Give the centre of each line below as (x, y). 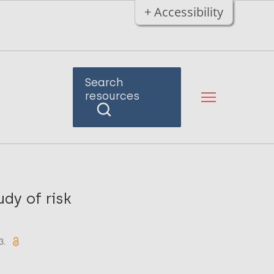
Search (104, 83)
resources (112, 96)
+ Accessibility (183, 12)
